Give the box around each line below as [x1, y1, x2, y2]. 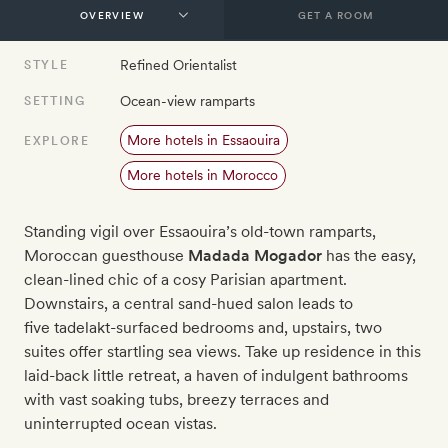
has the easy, [322, 246, 416, 266]
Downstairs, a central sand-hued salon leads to [24, 294, 353, 314]
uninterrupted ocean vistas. [24, 414, 217, 434]
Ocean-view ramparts [120, 93, 255, 109]
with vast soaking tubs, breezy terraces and [24, 390, 329, 410]
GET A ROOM [297, 9, 375, 21]
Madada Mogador [188, 246, 322, 266]
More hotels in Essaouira [127, 131, 281, 148]
